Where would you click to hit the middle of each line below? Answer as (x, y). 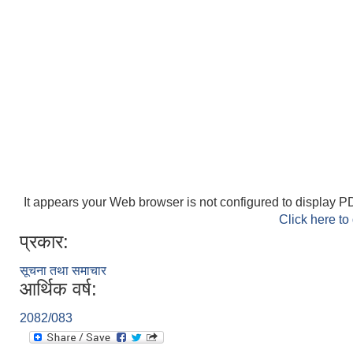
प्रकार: (44, 242)
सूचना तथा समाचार (63, 271)
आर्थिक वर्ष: (58, 289)
